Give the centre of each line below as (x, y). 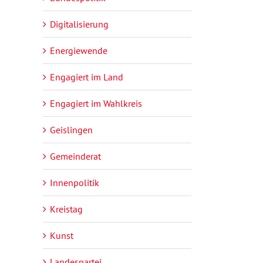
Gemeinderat (75, 156)
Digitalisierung (79, 24)
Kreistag (66, 209)
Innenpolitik (75, 183)
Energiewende (79, 51)
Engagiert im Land (87, 77)
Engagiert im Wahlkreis (96, 104)
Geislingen (71, 130)
